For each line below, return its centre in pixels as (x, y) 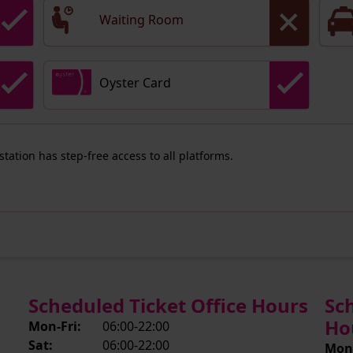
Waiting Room (142, 20)
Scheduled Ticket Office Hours (168, 305)
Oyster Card (136, 83)
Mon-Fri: (54, 326)
